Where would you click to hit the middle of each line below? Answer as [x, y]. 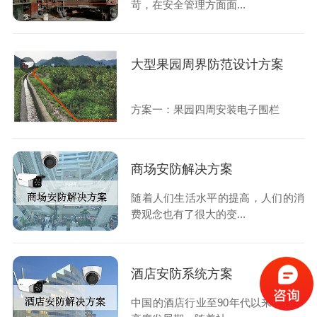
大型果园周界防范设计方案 [208, 64]
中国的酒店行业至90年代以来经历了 [218, 303]
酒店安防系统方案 [182, 274]
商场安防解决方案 [182, 169]
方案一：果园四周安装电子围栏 [206, 109]
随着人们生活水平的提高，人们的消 [218, 198]
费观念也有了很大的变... [189, 214]
